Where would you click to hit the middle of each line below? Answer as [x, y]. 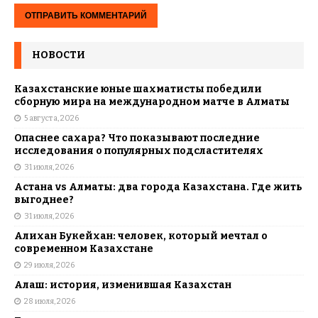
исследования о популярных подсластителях [139, 151]
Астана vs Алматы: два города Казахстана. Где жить [158, 187]
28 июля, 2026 [50, 301]
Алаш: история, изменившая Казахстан [123, 285]
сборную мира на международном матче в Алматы [152, 102]
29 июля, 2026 [49, 265]
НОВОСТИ [59, 55]
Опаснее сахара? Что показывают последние [137, 138]
